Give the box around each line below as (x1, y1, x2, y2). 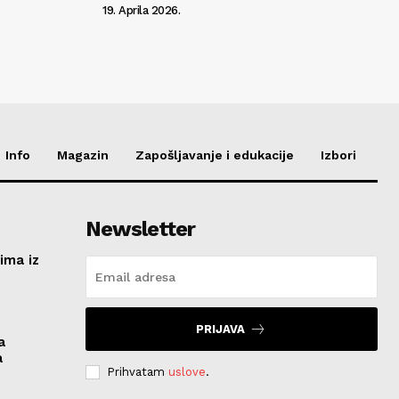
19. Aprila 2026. (102, 3, 180, 17)
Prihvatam (106, 364, 168, 379)
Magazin (57, 147, 109, 162)
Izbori (321, 147, 356, 162)
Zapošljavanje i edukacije (135, 147, 294, 162)
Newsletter (85, 216, 195, 241)
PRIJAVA (196, 322, 246, 336)
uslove (167, 364, 206, 379)
